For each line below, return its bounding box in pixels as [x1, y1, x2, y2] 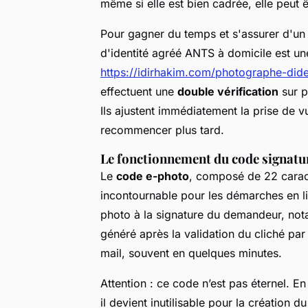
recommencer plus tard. [100, 122, 224, 137]
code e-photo [116, 168, 189, 183]
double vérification [177, 84, 278, 98]
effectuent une [100, 84, 177, 98]
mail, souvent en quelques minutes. [100, 245, 282, 260]
